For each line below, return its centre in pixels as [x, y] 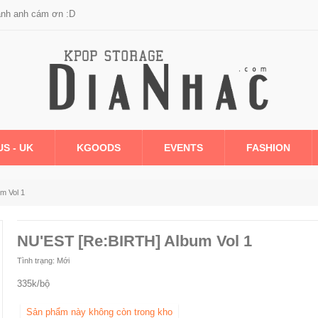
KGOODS [99, 147]
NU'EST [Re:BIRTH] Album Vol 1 [134, 241]
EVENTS [183, 147]
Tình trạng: [35, 261]
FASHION [268, 147]
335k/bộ [33, 284]
